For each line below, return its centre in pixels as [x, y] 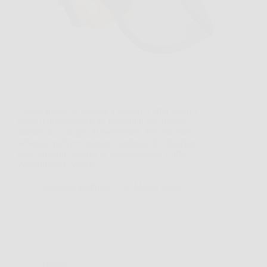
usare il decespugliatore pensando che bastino [103, 121]
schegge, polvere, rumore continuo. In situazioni [108, 142]
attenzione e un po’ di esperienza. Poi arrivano [104, 132]
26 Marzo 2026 [151, 187]
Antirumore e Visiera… [62, 164]
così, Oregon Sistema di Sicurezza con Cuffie [103, 153]
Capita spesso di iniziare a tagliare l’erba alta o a [108, 110]
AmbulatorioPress [75, 187]
